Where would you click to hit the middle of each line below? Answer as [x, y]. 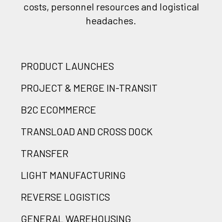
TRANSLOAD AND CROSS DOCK [87, 131]
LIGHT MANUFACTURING [73, 175]
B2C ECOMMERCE [58, 109]
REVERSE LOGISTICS [65, 196]
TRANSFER [45, 153]
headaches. [111, 20]
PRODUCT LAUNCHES [67, 66]
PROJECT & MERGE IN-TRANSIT [89, 87]
